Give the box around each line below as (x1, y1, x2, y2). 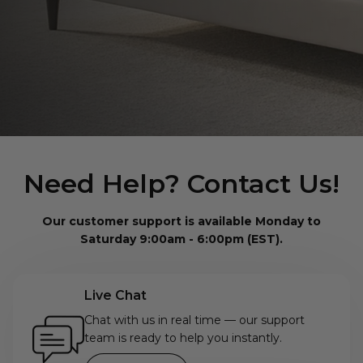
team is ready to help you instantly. (84, 331, 282, 346)
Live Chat (84, 288, 147, 304)
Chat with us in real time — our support (84, 313, 305, 328)
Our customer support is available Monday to (42, 214, 321, 229)
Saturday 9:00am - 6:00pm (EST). (80, 232, 283, 247)
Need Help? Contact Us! (23, 168, 340, 200)
